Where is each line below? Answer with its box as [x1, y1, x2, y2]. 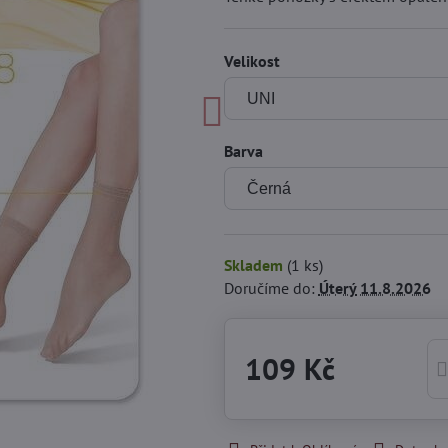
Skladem [223, 255, 287, 275]
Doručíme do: [223, 278, 319, 298]
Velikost [223, 51, 280, 71]
